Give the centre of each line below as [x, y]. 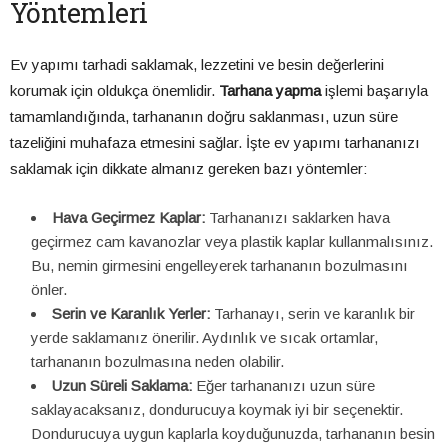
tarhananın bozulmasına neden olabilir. [157, 362]
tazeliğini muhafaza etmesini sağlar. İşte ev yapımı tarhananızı [215, 143]
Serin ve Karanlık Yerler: [131, 314]
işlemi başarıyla [374, 91]
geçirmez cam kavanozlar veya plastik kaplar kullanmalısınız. [232, 242]
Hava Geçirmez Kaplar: [128, 218]
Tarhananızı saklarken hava [297, 218]
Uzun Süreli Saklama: [122, 386]
